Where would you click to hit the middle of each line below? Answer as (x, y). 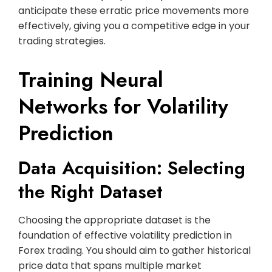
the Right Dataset (90, 191)
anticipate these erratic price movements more (134, 10)
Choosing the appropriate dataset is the (114, 220)
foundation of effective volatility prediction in (125, 235)
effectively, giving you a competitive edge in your (134, 25)
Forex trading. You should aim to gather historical (134, 250)
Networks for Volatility (123, 106)
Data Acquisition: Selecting (132, 168)
